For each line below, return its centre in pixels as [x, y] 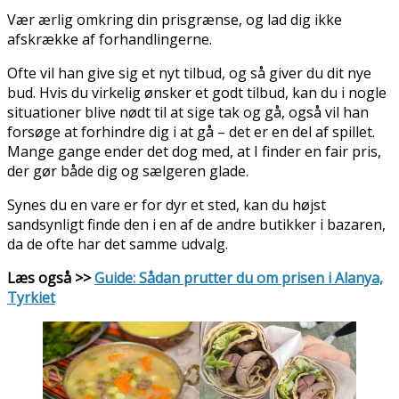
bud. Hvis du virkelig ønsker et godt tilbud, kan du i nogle [197, 92]
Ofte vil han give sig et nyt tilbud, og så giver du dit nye [189, 73]
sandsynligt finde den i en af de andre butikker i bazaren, [196, 224]
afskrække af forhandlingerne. [111, 39]
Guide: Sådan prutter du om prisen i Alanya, [239, 277]
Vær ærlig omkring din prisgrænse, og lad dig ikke [175, 19]
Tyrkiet [31, 297]
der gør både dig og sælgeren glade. [128, 171]
